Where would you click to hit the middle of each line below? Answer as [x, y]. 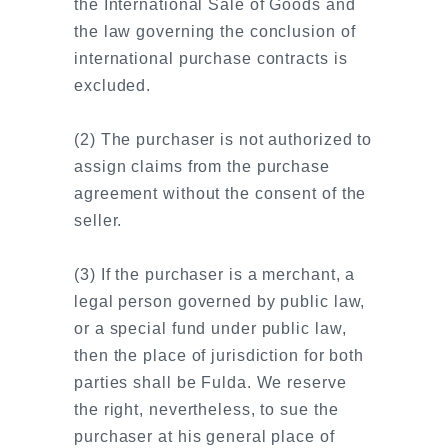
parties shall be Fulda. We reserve [210, 382]
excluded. [113, 85]
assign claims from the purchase [202, 166]
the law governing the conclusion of [215, 31]
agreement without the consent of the [220, 193]
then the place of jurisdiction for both [219, 355]
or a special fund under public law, [210, 328]
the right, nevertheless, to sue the [206, 409]
